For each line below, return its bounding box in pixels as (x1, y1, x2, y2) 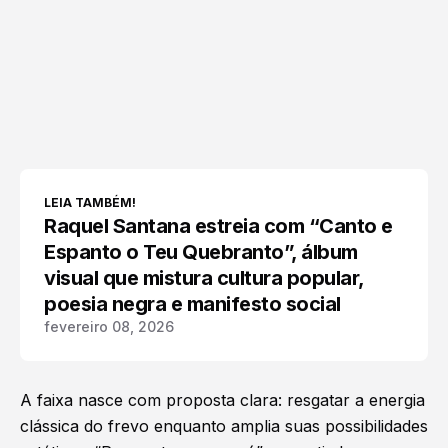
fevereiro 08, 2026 (44, 318, 174, 336)
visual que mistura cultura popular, (44, 266, 365, 291)
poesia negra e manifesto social (44, 292, 341, 317)
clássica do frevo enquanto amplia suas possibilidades (20, 416, 428, 437)
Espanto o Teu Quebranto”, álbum (44, 240, 358, 265)
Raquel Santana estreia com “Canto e (44, 214, 393, 239)
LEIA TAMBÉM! (44, 195, 136, 211)
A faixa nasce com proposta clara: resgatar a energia (20, 390, 425, 411)
